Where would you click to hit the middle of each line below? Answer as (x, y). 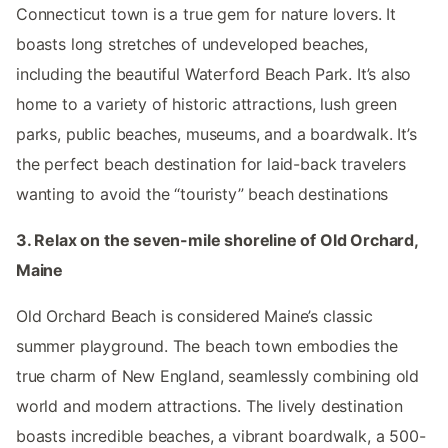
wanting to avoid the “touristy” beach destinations (202, 193)
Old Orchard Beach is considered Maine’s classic (194, 315)
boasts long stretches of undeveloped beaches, (192, 43)
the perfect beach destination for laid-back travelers (211, 163)
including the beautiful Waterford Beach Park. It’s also (214, 73)
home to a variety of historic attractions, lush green (206, 103)
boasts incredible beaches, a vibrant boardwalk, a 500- (221, 435)
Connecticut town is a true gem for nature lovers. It (206, 13)
